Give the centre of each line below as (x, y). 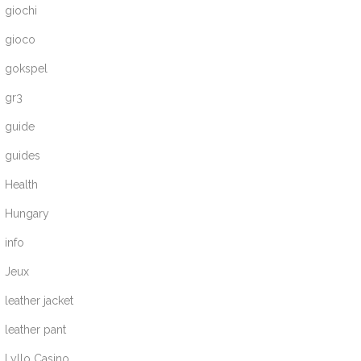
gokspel (27, 68)
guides (23, 155)
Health (22, 184)
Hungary (27, 213)
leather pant (36, 329)
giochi (21, 10)
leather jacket (39, 300)
